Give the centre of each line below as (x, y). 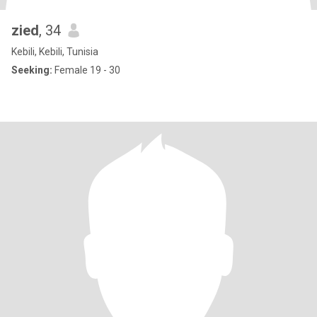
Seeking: (32, 70)
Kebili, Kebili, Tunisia (55, 52)
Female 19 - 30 (86, 70)
